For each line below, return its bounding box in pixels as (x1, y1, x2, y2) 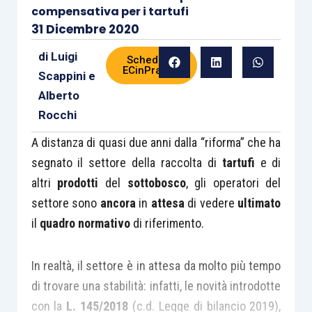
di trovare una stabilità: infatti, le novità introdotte (31, 278, 281, 293)
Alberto (38, 88, 79, 102)
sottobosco (127, 175, 186, 190)
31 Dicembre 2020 (31, 21, 139, 38)
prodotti (57, 175, 99, 190)
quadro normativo (39, 216, 130, 231)
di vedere (184, 196, 238, 210)
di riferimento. (130, 216, 204, 231)
